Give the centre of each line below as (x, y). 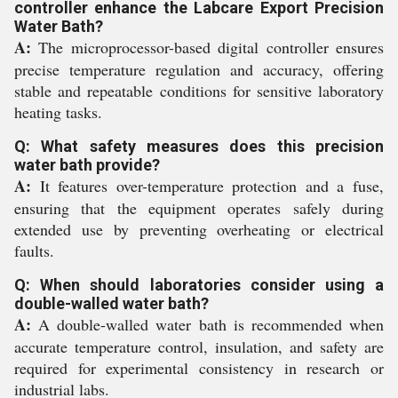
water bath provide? (87, 165)
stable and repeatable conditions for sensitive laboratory (199, 91)
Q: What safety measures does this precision (199, 146)
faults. (34, 251)
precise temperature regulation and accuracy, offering (199, 69)
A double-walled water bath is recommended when (207, 324)
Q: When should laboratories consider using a (199, 285)
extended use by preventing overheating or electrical (199, 229)
